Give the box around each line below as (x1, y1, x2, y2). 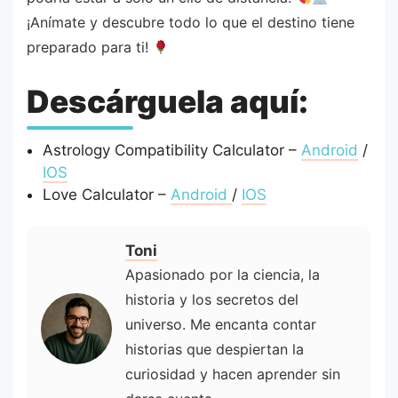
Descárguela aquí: (27, 82, 308, 120)
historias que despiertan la (125, 339, 304, 358)
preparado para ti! (27, 37, 153, 56)
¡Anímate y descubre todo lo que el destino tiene (27, 12, 354, 31)
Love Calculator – (42, 185, 171, 203)
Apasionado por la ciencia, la (125, 265, 320, 283)
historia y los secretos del (125, 290, 298, 308)
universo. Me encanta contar (125, 314, 316, 333)
